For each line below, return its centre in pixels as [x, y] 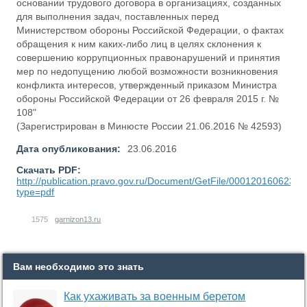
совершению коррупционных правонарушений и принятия [149, 58]
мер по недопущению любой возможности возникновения [148, 71]
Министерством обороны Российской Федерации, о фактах [150, 30]
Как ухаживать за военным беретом [155, 296]
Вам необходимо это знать [79, 267]
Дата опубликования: [69, 149]
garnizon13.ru [78, 219]
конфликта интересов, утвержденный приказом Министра [147, 85]
